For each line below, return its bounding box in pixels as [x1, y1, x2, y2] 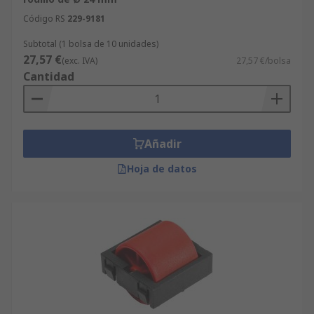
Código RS [23, 13, 65, 25]
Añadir [144, 136, 182, 151]
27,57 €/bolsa [236, 55, 291, 67]
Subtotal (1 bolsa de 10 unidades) [23, 38, 158, 50]
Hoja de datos [127, 162, 197, 175]
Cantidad [23, 69, 74, 84]
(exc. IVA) [62, 55, 97, 67]
